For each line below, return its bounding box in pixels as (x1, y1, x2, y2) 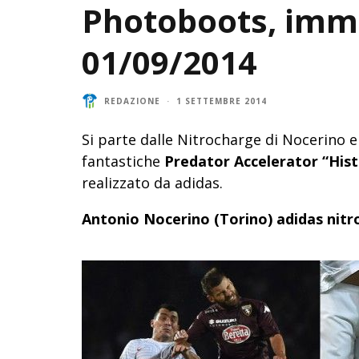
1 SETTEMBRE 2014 (176, 95, 267, 107)
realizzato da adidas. (82, 173, 223, 192)
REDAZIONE (104, 95, 160, 107)
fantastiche (82, 151, 164, 171)
